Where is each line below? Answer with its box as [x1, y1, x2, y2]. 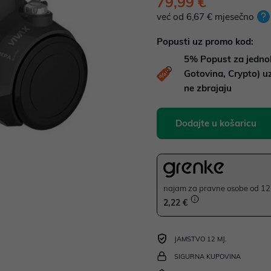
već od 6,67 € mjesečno [157, 11, 254, 22]
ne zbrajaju [184, 82, 232, 94]
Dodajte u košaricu [175, 117, 256, 129]
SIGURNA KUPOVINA [174, 252, 241, 261]
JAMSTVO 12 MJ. [174, 235, 227, 244]
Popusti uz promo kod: [157, 36, 253, 47]
